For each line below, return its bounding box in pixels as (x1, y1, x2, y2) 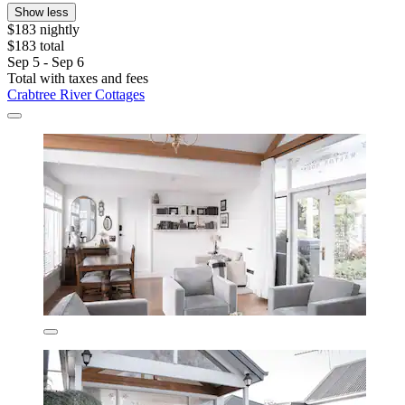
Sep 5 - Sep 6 (7, 53, 84, 70)
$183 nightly (7, 21, 80, 37)
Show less (14, 5, 69, 19)
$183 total (7, 37, 64, 53)
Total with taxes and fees (7, 70, 148, 86)
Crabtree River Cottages (7, 86, 145, 102)
